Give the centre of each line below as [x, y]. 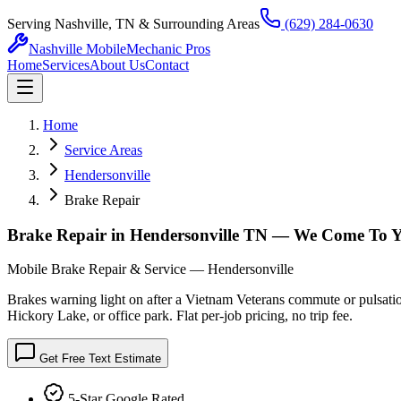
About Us [117, 65]
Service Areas [103, 150]
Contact [167, 65]
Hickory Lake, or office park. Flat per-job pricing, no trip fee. [180, 316]
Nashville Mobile [77, 49]
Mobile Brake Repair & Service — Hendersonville [150, 269]
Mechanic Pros [168, 49]
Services [66, 65]
